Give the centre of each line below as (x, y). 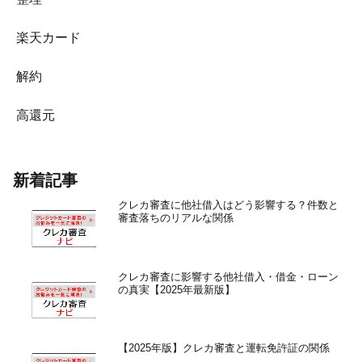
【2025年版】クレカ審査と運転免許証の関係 (223, 348)
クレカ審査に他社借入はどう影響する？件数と (228, 205)
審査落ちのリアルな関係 (175, 218)
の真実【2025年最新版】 (176, 289)
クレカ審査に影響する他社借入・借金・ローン (228, 276)
